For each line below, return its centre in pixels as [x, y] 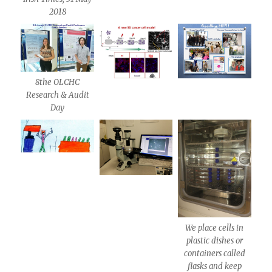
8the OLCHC [58, 83]
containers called [214, 253]
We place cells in [215, 228]
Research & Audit [57, 95]
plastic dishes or [214, 240]
